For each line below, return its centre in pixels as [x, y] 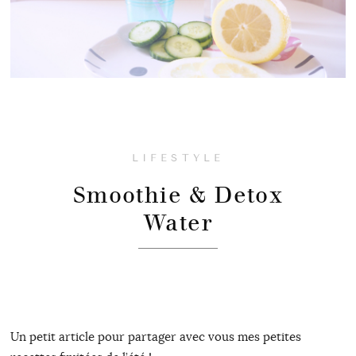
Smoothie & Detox [178, 195]
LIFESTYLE [178, 159]
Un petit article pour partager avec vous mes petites [155, 337]
